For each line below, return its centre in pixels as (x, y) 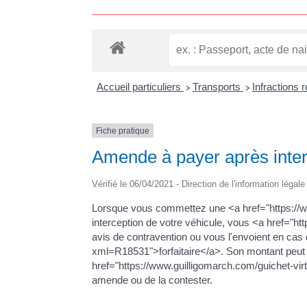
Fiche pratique (123, 131)
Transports (218, 86)
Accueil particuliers (140, 86)
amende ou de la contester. (152, 280)
